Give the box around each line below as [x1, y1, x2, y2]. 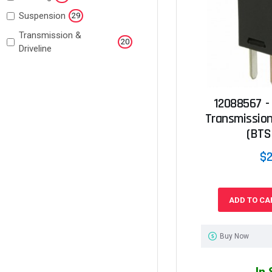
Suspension [18, 10, 66, 21]
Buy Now [219, 232, 249, 241]
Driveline [18, 43, 52, 54]
